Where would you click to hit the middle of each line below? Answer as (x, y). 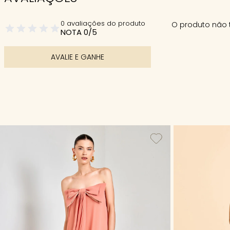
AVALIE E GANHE (78, 57)
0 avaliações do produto (103, 23)
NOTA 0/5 (79, 32)
